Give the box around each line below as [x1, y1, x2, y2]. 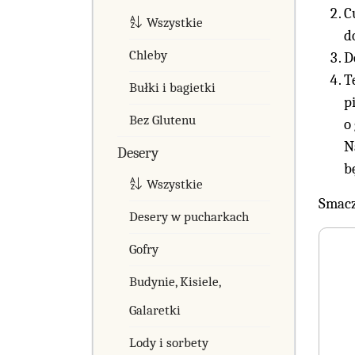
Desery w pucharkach [129, 208, 249, 224]
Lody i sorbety [129, 334, 208, 350]
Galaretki [129, 302, 181, 318]
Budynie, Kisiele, [129, 273, 220, 289]
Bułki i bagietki [129, 79, 216, 95]
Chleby [129, 47, 167, 63]
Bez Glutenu [129, 112, 196, 128]
